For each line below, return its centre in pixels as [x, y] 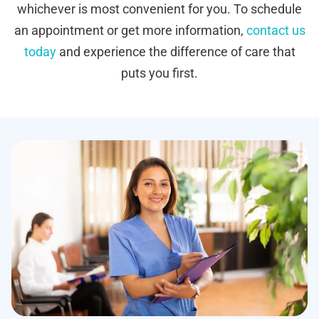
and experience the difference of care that [176, 52]
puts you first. [159, 73]
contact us [276, 31]
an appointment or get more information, [130, 31]
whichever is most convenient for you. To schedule [159, 9]
